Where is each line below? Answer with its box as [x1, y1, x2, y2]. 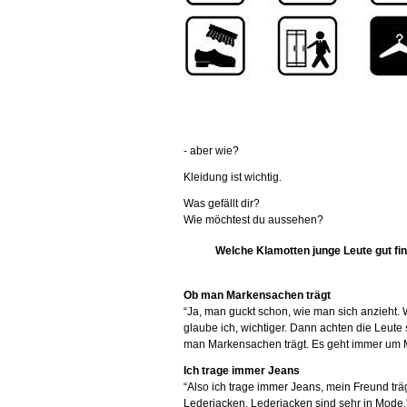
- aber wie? [184, 144, 239, 157]
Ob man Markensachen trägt [184, 289, 331, 302]
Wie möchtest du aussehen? [184, 213, 323, 226]
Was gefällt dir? [184, 197, 260, 210]
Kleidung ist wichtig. [184, 171, 282, 184]
